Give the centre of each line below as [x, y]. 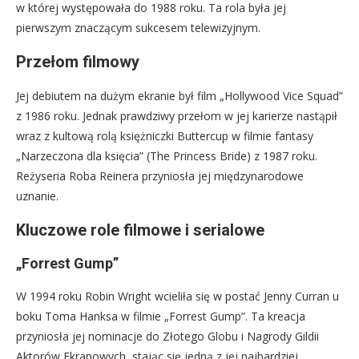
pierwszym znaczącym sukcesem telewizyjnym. [138, 28]
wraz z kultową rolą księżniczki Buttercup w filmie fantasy [165, 136]
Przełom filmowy [78, 62]
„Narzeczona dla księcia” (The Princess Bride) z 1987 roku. [167, 156]
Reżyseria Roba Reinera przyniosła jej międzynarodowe [160, 176]
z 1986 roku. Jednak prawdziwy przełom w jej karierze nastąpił [177, 116]
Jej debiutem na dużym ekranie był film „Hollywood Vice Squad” [179, 96]
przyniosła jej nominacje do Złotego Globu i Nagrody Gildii [167, 337]
